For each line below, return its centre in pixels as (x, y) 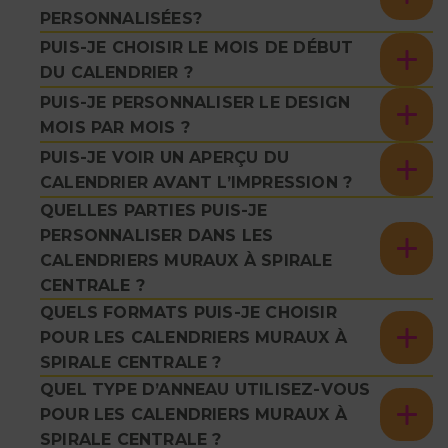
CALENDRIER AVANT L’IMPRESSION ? (196, 182)
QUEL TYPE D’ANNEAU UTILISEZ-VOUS (205, 390)
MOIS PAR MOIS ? (115, 127)
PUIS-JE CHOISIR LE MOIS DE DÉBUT (197, 47)
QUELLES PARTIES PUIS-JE (154, 211)
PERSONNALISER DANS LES (157, 236)
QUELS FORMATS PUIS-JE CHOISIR (188, 313)
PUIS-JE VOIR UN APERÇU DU (164, 157)
